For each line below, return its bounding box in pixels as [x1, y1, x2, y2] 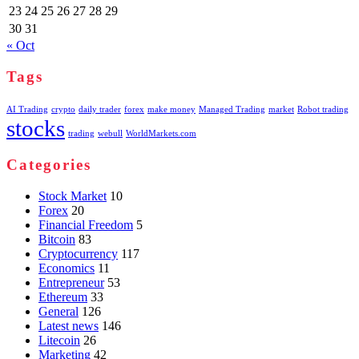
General [38, 305, 79, 319]
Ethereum [38, 290, 87, 305]
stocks [6, 115, 65, 141]
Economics [38, 261, 95, 276]
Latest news [38, 319, 99, 333]
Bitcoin [38, 232, 75, 247]
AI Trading [6, 104, 48, 114]
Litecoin [38, 333, 80, 348]
